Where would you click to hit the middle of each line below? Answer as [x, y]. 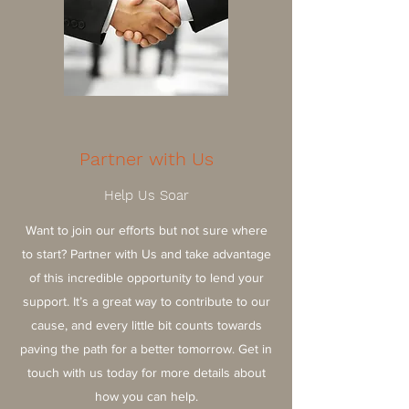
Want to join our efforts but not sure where [146, 230]
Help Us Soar [146, 195]
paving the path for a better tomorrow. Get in [146, 349]
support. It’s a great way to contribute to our [146, 301]
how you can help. [146, 396]
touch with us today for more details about [146, 372]
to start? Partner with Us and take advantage [146, 254]
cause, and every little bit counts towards [146, 325]
